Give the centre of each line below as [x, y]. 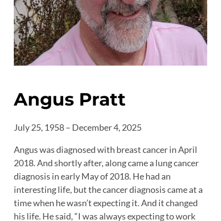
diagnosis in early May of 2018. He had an [92, 176]
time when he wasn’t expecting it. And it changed [106, 203]
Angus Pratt [70, 99]
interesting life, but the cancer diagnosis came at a [108, 190]
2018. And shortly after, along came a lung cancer [106, 163]
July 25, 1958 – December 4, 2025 [78, 128]
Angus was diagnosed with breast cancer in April [106, 150]
